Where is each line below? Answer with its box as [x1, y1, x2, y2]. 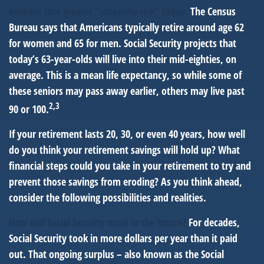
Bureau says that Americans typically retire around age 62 [9, 20, 244, 34]
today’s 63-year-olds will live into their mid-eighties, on [9, 52, 236, 66]
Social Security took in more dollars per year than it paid [9, 231, 237, 245]
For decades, [186, 215, 240, 229]
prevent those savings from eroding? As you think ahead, [9, 174, 242, 189]
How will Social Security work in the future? [9, 215, 186, 229]
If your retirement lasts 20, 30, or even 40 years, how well [9, 127, 245, 141]
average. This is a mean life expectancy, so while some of [9, 68, 242, 82]
